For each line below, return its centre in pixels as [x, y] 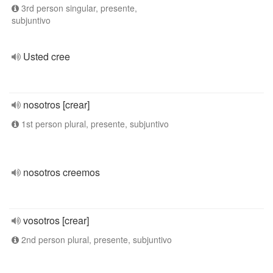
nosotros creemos [62, 172]
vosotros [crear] [56, 220]
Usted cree [47, 56]
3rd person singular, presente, [78, 8]
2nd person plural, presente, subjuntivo [95, 239]
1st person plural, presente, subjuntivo [94, 124]
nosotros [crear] [56, 105]
